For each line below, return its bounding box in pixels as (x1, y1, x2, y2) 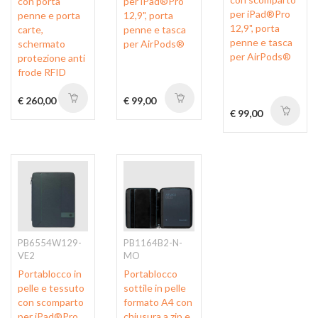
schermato (18, 37, 65, 50)
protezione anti (18, 51, 85, 64)
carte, (18, 23, 43, 35)
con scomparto (18, 295, 84, 308)
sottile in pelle (124, 281, 187, 294)
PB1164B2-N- (124, 236, 183, 248)
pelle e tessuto (18, 281, 84, 294)
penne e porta (18, 9, 80, 21)
